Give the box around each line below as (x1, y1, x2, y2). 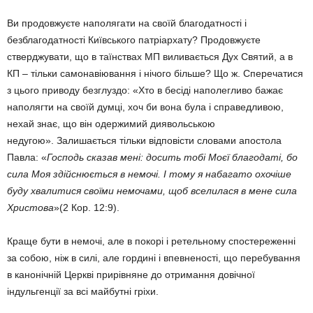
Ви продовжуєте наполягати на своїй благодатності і (7, 17, 247, 29)
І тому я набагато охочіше (163, 168, 291, 180)
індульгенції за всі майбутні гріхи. (7, 286, 159, 297)
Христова (7, 202, 54, 213)
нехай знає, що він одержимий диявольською (7, 118, 215, 129)
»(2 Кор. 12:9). (54, 202, 119, 213)
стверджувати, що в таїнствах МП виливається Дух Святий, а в (7, 51, 293, 62)
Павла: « (7, 152, 47, 163)
